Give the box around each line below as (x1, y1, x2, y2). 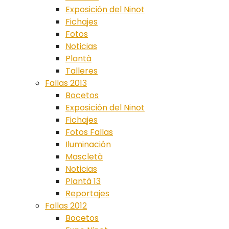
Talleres (65, 65, 98, 77)
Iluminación (65, 139, 111, 150)
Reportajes (65, 188, 109, 199)
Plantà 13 (65, 175, 101, 187)
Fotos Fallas (65, 126, 113, 138)
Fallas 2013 (45, 77, 87, 89)
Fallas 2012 (45, 200, 87, 212)
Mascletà (65, 151, 103, 163)
